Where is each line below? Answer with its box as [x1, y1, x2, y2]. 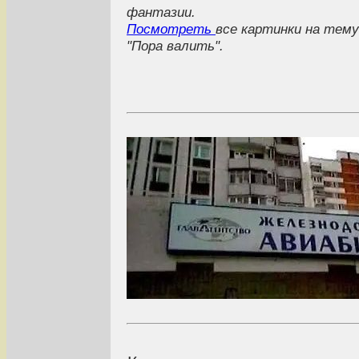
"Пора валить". [127, 38, 224, 54]
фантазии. [127, 4, 196, 21]
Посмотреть [127, 21, 216, 38]
